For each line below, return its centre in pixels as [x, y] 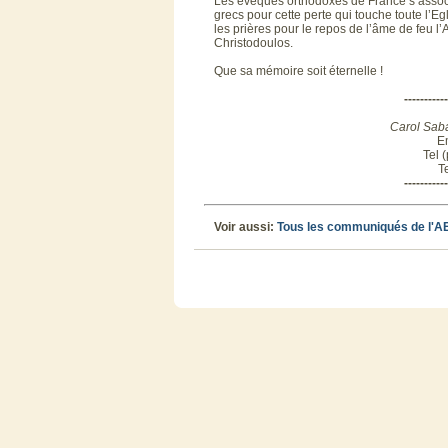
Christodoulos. [253, 42]
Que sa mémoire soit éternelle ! [298, 70]
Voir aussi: [245, 226]
